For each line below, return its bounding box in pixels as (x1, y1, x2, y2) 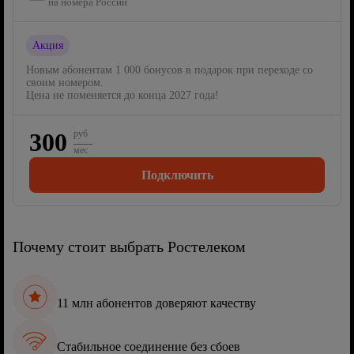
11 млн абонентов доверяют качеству (57, 296, 256, 310)
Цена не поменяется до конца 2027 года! (26, 89, 219, 102)
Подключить (141, 168, 213, 182)
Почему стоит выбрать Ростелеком (13, 238, 246, 256)
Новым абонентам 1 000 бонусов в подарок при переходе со (26, 64, 313, 77)
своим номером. (26, 77, 104, 89)
